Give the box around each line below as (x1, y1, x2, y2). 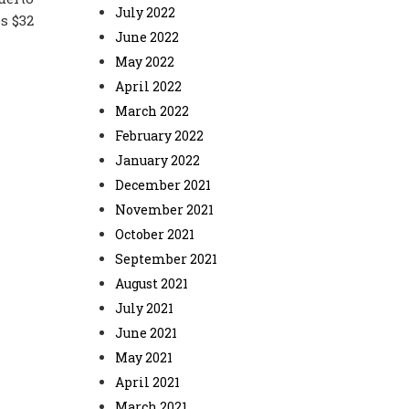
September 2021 (115, 250, 217, 267)
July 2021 (115, 299, 173, 317)
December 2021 (115, 176, 211, 194)
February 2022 (115, 127, 204, 144)
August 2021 (115, 275, 188, 292)
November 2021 (115, 201, 214, 218)
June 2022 (115, 28, 179, 46)
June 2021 (115, 324, 177, 341)
